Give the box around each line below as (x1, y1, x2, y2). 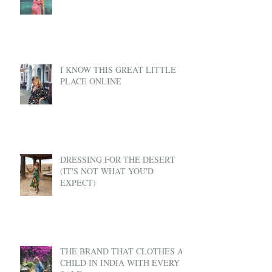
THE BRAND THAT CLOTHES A (60, 245, 183, 257)
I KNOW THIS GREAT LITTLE (60, 64, 176, 76)
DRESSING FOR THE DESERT (60, 154, 175, 166)
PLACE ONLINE (60, 75, 121, 87)
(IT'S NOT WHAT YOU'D (60, 165, 154, 177)
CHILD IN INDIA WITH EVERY (60, 257, 180, 269)
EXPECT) (60, 177, 96, 189)
